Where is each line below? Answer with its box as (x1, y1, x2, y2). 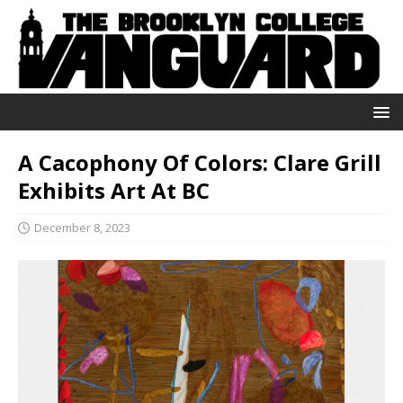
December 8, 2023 (34, 219, 130, 236)
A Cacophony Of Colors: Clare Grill (18, 147, 381, 177)
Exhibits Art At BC (18, 175, 210, 205)
